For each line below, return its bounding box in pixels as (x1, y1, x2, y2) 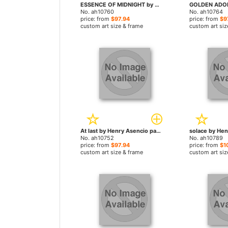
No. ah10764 (189, 8, 223, 15)
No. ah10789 (189, 134, 223, 141)
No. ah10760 (80, 8, 114, 15)
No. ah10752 (80, 134, 114, 141)
